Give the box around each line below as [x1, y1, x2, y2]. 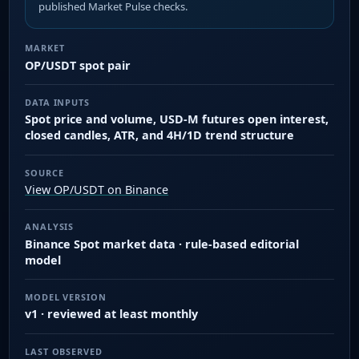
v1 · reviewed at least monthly [25, 306, 199, 322]
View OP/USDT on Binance [25, 182, 169, 197]
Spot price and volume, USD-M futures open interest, [25, 111, 329, 127]
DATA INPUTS [25, 95, 90, 108]
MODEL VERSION [25, 290, 107, 303]
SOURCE [25, 166, 64, 179]
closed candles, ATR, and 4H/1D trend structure [25, 127, 295, 143]
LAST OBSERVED [25, 345, 103, 357]
